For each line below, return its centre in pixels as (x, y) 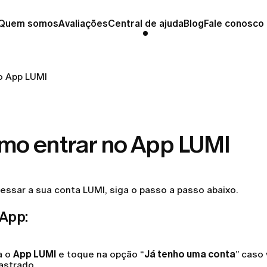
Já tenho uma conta (190, 254)
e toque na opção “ (100, 254)
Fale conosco (234, 24)
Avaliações (83, 24)
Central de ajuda (145, 24)
